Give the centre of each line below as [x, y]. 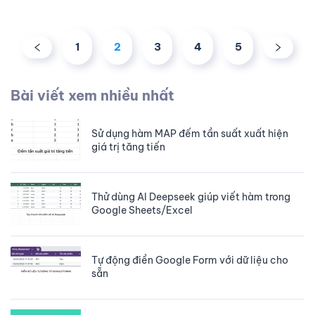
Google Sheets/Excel [142, 210]
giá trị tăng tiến [128, 147]
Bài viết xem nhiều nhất [92, 95]
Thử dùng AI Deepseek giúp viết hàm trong [191, 197]
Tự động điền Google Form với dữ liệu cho [190, 260]
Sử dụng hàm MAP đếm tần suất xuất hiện [190, 134]
